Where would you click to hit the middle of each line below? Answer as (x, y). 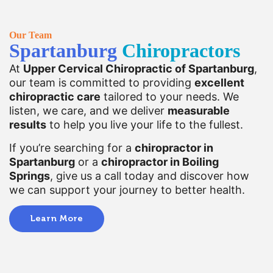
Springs (30, 175)
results (28, 125)
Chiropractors (181, 51)
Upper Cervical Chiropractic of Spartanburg (139, 69)
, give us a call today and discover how (150, 175)
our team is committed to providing (102, 83)
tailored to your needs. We (170, 97)
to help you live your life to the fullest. (145, 125)
